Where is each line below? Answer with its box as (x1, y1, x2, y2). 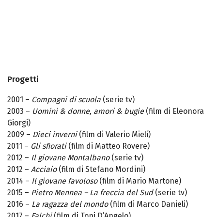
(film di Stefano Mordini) (57, 165, 145, 174)
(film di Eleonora (146, 107, 204, 116)
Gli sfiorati (31, 141, 68, 151)
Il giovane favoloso (31, 176, 97, 186)
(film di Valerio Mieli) (77, 130, 151, 139)
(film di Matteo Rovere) (68, 141, 150, 151)
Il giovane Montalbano (29, 153, 111, 163)
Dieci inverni (31, 130, 77, 139)
